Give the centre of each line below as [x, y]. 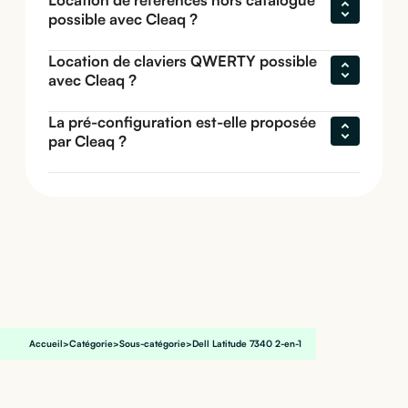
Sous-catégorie [153, 343]
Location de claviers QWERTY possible [183, 61]
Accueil [46, 343]
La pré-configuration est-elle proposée [183, 122]
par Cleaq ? [88, 141]
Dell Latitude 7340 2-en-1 [247, 343]
